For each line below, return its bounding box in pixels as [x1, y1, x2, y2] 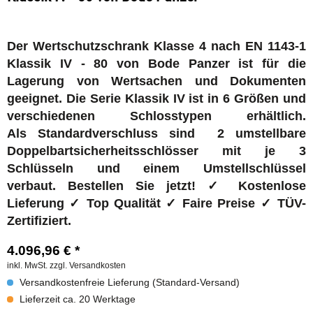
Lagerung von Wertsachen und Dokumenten [7, 74, 306, 88]
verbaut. [7, 179, 68, 193]
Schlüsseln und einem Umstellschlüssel [7, 161, 306, 175]
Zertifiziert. [7, 214, 71, 228]
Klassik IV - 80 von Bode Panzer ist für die [7, 57, 306, 71]
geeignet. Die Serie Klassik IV [7, 92, 185, 105]
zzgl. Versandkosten [50, 261, 126, 270]
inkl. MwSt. [7, 261, 50, 270]
